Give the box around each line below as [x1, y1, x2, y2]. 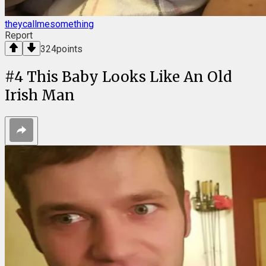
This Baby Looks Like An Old [27, 68, 232, 87]
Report [5, 30, 33, 42]
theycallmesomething [5, 18, 94, 30]
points [56, 43, 83, 55]
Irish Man [5, 86, 75, 105]
